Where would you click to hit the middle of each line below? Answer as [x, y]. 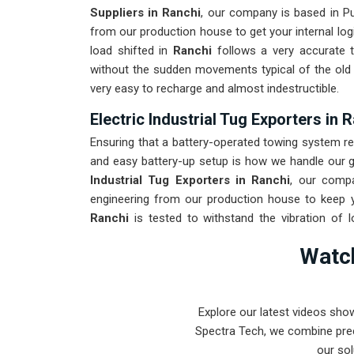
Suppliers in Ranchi [146, 13]
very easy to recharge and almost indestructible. [215, 89]
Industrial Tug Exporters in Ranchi [190, 181]
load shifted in [129, 51]
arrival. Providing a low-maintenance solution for [216, 237]
